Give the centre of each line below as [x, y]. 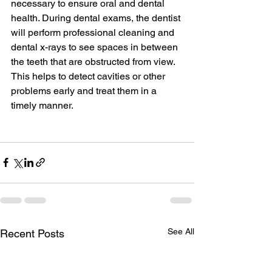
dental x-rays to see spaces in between [96, 47]
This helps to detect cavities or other [89, 76]
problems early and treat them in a [85, 90]
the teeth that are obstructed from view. [94, 61]
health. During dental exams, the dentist [97, 18]
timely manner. [42, 105]
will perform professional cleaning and [94, 32]
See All [181, 231]
